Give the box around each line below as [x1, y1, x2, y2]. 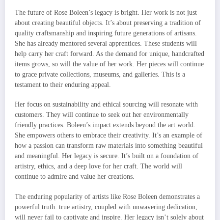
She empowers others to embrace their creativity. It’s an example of [15, 132, 202, 139]
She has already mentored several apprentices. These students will [15, 40, 197, 48]
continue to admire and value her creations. [15, 173, 135, 181]
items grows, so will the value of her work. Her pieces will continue [15, 60, 204, 68]
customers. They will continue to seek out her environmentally [15, 111, 189, 119]
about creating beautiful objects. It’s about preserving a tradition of [15, 19, 201, 27]
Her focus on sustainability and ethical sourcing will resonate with [15, 101, 198, 109]
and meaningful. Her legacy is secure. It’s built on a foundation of [15, 152, 198, 160]
